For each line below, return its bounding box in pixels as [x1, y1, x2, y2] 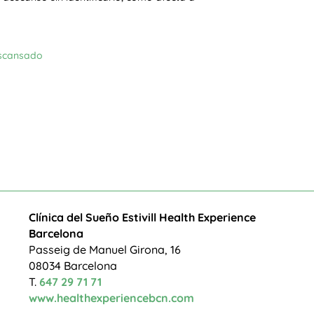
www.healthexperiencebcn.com [29, 291, 195, 306]
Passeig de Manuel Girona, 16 [29, 243, 182, 257]
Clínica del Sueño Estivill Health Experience [29, 210, 257, 225]
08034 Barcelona [29, 259, 118, 273]
